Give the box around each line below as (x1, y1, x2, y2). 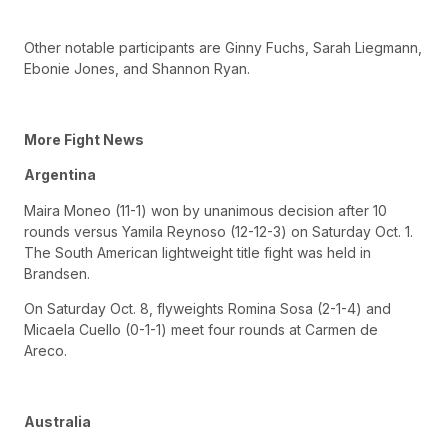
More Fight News (24, 130, 144, 148)
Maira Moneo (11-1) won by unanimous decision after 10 (24, 201, 387, 219)
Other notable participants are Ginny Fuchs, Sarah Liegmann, (24, 39, 422, 56)
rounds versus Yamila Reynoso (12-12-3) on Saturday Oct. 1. (24, 222, 413, 240)
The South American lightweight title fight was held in (24, 243, 371, 261)
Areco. (24, 341, 67, 359)
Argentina (24, 166, 96, 184)
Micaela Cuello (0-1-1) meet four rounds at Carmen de (24, 320, 378, 338)
